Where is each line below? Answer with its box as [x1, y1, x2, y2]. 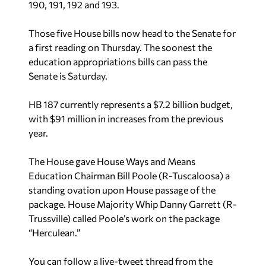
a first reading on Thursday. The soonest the [28, 42, 212, 53]
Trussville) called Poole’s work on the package [28, 213, 220, 224]
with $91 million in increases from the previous [28, 113, 223, 124]
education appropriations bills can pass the [28, 56, 207, 67]
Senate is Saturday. [28, 70, 107, 81]
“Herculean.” [28, 227, 80, 238]
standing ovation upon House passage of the [28, 184, 216, 195]
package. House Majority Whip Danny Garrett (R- [28, 198, 237, 210]
